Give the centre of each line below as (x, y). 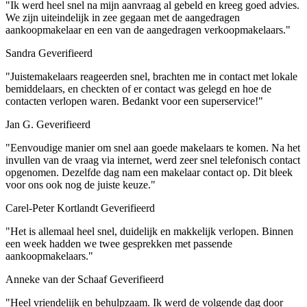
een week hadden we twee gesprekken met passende (119, 243)
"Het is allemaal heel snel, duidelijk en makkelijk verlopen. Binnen (149, 231)
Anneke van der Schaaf (56, 279)
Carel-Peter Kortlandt (52, 208)
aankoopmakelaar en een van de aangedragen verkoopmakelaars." (148, 29)
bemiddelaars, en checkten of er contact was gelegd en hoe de (138, 88)
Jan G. (20, 124)
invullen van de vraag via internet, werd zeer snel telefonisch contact (153, 160)
